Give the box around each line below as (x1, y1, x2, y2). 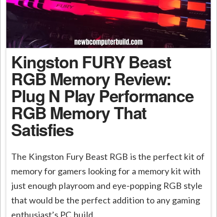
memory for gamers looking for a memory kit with (11, 165, 201, 176)
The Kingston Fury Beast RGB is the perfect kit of (11, 151, 205, 162)
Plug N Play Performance (11, 84, 194, 108)
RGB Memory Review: (11, 67, 171, 91)
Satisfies (11, 118, 74, 141)
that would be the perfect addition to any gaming (11, 194, 201, 205)
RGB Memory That (11, 101, 147, 124)
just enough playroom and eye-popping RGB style (11, 180, 203, 191)
